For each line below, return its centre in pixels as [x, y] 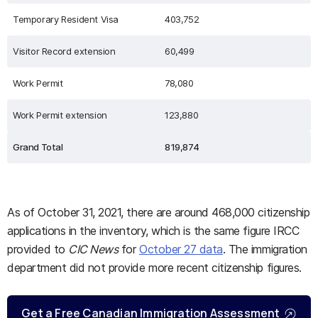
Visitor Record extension [64, 51]
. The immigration [265, 249]
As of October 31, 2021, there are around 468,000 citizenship [159, 212]
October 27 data [181, 249]
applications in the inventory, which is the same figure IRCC [153, 231]
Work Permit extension [60, 115]
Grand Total [38, 147]
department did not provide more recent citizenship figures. [154, 268]
